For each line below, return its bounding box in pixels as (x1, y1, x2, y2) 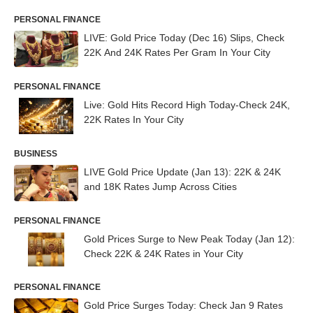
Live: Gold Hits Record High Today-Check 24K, (84, 99, 290, 110)
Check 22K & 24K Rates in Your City (84, 247, 243, 259)
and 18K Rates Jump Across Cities (84, 180, 237, 192)
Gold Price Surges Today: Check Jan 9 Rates (84, 300, 283, 312)
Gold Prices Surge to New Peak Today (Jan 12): (84, 233, 295, 245)
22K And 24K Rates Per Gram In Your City (84, 47, 270, 59)
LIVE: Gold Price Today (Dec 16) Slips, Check (84, 32, 284, 44)
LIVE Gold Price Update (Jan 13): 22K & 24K (84, 166, 281, 177)
